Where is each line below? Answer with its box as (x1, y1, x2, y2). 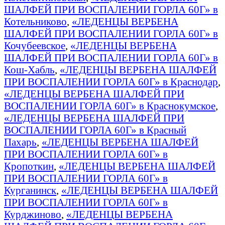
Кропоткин (4, 160, 54, 172)
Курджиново (4, 208, 61, 220)
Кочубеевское (4, 39, 65, 51)
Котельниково (4, 15, 67, 27)
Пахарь (4, 136, 37, 148)
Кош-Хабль (4, 63, 55, 75)
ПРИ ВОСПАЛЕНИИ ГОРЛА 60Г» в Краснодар (4, 75, 218, 87)
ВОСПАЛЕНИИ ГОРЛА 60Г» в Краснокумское (4, 99, 215, 111)
